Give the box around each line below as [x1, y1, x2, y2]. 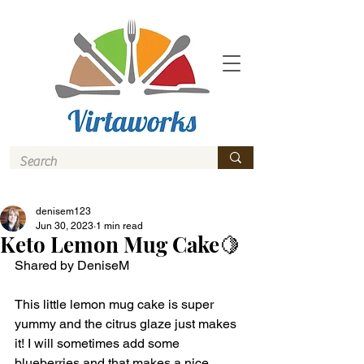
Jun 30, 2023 [36, 220, 93, 232]
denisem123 [36, 206, 91, 217]
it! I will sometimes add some [15, 336, 183, 351]
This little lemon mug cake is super [15, 297, 217, 312]
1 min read [96, 220, 143, 232]
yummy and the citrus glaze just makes [15, 316, 240, 331]
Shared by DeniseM [15, 258, 132, 273]
